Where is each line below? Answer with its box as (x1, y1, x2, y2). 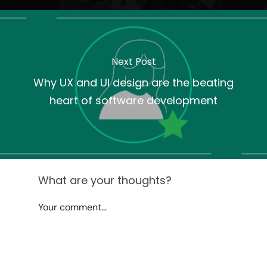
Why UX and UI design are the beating (33, 74, 234, 90)
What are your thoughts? (38, 173, 172, 188)
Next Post (111, 54, 156, 69)
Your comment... (38, 201, 107, 214)
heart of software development (49, 92, 218, 108)
